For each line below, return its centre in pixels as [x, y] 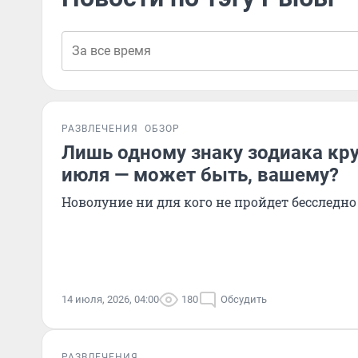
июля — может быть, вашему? [200, 175]
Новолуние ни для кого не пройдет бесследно [209, 202]
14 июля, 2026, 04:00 [110, 299]
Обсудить [244, 299]
